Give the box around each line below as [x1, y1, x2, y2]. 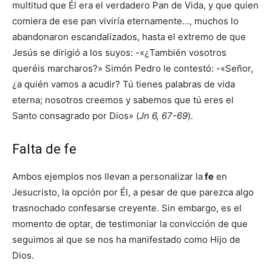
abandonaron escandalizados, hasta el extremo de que [12, 31, 246, 42]
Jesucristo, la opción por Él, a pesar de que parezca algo [12, 186, 254, 198]
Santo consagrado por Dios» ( [12, 110, 139, 121]
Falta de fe [12, 141, 76, 157]
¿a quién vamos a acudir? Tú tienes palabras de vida [12, 78, 235, 90]
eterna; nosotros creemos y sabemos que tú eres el [12, 94, 234, 106]
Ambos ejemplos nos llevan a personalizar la [12, 171, 203, 182]
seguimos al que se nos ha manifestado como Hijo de [12, 234, 240, 245]
